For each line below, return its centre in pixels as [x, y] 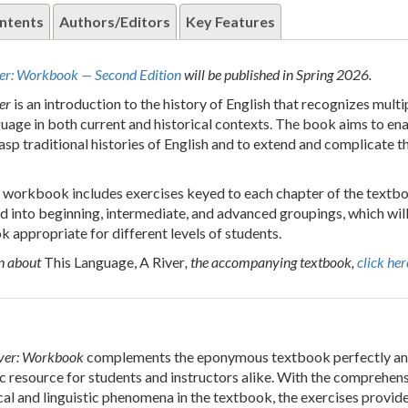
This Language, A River [114, 262]
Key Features [230, 22]
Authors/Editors [114, 22]
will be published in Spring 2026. [276, 75]
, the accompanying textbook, [270, 262]
